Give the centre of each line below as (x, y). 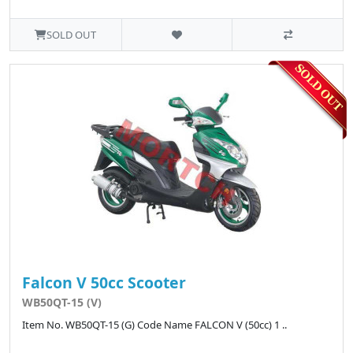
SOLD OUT (72, 34)
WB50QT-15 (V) (62, 302)
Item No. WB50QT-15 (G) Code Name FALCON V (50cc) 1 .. (154, 324)
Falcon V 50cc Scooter (104, 282)
